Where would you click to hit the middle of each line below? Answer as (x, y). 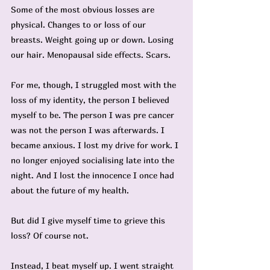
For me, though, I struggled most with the (95, 85)
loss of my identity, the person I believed (91, 100)
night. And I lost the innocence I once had (94, 175)
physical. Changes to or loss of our (80, 24)
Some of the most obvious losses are (84, 9)
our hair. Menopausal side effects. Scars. (91, 55)
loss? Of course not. (50, 235)
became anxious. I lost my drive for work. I (96, 145)
